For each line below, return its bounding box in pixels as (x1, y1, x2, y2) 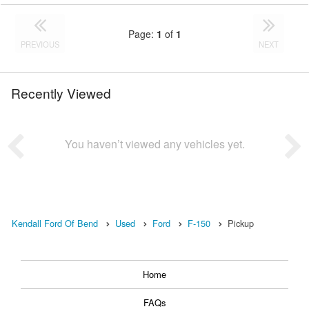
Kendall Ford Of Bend (12, 217, 98, 230)
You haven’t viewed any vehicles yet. (64, 136, 245, 152)
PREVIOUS (21, 39, 60, 50)
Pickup (228, 217, 254, 230)
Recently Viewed (11, 83, 111, 103)
